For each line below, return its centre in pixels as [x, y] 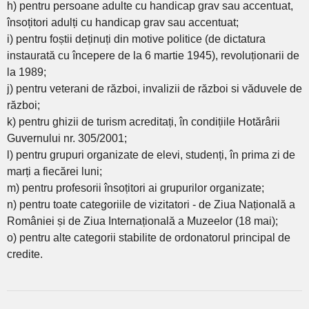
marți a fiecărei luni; [54, 171]
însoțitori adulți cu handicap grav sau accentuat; [123, 22]
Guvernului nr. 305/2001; [67, 138]
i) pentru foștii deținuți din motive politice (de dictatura [136, 39]
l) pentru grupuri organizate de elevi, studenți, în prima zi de [151, 154]
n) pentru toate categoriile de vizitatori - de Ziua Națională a [151, 204]
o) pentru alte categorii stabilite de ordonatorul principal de [149, 237]
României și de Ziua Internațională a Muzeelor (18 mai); [142, 221]
